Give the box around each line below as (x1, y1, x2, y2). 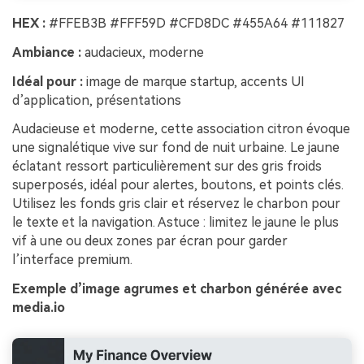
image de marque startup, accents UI (83, 73, 305, 89)
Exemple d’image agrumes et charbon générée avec (12, 281, 341, 297)
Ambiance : (12, 44, 81, 60)
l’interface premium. (12, 252, 132, 268)
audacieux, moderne (81, 44, 204, 60)
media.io (12, 300, 65, 316)
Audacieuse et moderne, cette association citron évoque (12, 121, 350, 137)
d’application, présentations (12, 92, 181, 108)
